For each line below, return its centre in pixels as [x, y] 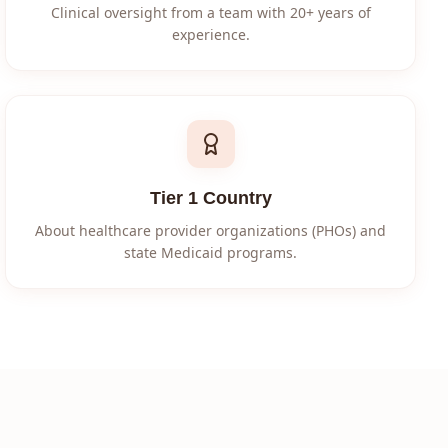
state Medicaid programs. [211, 252]
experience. [210, 34]
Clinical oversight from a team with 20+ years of [210, 12]
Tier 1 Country [210, 198]
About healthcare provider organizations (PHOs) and [211, 230]
